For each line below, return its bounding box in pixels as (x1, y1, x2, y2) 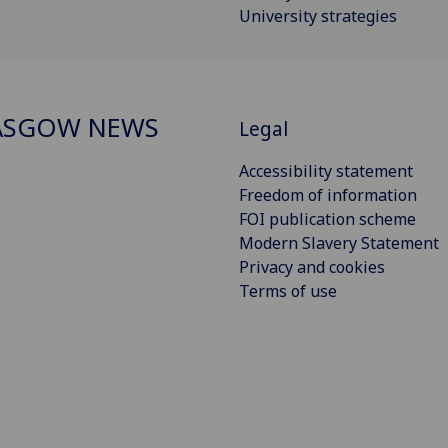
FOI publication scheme (239, 207, 416, 230)
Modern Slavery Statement (239, 231, 439, 254)
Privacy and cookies (239, 255, 385, 278)
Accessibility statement (239, 159, 413, 182)
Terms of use (239, 279, 337, 302)
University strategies (239, 5, 397, 28)
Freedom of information (239, 183, 417, 206)
